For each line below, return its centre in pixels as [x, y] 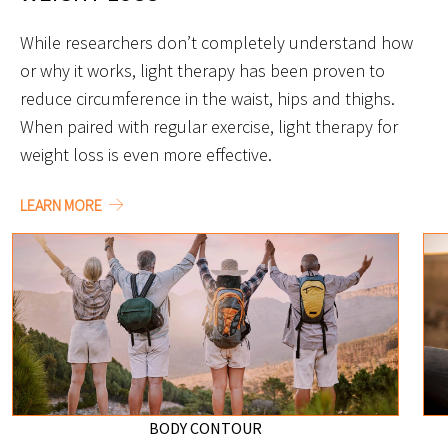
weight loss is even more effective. [146, 154]
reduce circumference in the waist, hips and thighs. [207, 98]
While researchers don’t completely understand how [216, 42]
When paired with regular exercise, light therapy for [209, 126]
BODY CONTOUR [205, 427]
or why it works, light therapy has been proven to [202, 70]
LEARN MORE [62, 204]
